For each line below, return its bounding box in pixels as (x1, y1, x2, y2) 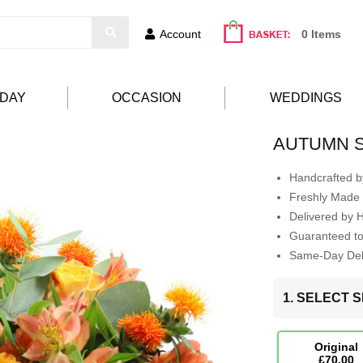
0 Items (301, 28, 341, 41)
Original (314, 340, 358, 353)
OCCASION (111, 91, 181, 105)
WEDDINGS (270, 91, 342, 105)
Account (160, 28, 201, 41)
